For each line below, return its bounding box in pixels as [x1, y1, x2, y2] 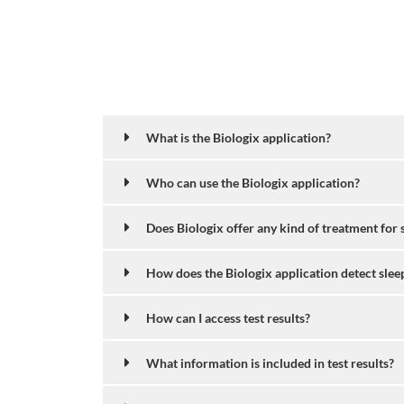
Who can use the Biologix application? [146, 174, 360, 190]
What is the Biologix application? [146, 129, 331, 145]
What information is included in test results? [146, 354, 394, 371]
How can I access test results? [146, 309, 310, 326]
